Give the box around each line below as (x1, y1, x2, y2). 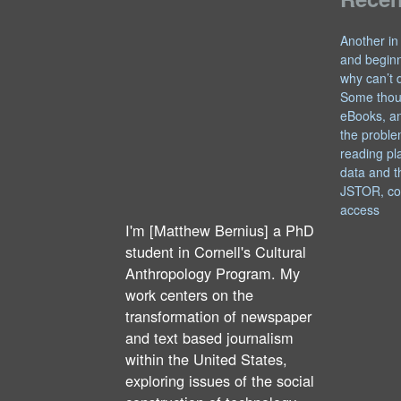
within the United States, (125, 348, 287, 371)
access (340, 200, 380, 219)
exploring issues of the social (125, 370, 314, 392)
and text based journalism (125, 327, 294, 349)
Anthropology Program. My (125, 262, 300, 285)
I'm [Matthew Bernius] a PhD (125, 219, 314, 242)
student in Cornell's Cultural (125, 241, 306, 263)
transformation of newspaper (125, 305, 311, 328)
